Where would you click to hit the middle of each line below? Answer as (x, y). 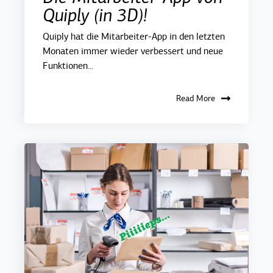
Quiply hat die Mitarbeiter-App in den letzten (134, 37)
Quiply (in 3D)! (95, 16)
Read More (196, 99)
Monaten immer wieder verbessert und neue (133, 51)
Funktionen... (68, 66)
